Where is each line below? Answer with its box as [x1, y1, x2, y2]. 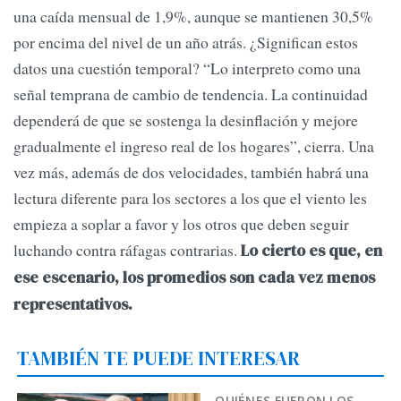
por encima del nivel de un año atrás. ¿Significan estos [13, 31, 358, 54]
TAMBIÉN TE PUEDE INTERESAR [17, 344, 301, 371]
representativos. [13, 294, 132, 316]
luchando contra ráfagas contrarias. [13, 239, 241, 261]
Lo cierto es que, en [241, 240, 382, 262]
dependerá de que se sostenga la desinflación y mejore [13, 109, 358, 132]
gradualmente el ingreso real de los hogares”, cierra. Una [13, 135, 374, 158]
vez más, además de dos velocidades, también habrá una [13, 161, 369, 183]
